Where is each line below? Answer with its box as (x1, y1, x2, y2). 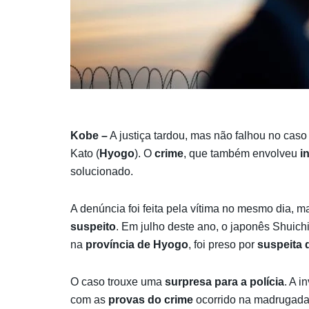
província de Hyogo (86, 238, 188, 250)
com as (70, 293, 108, 306)
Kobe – (70, 129, 108, 141)
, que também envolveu (183, 147, 300, 159)
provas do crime (108, 293, 193, 306)
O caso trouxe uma (70, 275, 165, 288)
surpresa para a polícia (165, 275, 284, 288)
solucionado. (70, 165, 133, 177)
